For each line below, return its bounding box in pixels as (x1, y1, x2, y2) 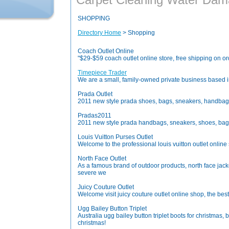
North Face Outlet (78, 155, 126, 162)
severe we (78, 169, 106, 176)
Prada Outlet (78, 90, 112, 98)
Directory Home (78, 29, 121, 36)
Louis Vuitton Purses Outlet (78, 133, 153, 141)
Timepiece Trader (78, 69, 127, 76)
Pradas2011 (78, 112, 111, 119)
